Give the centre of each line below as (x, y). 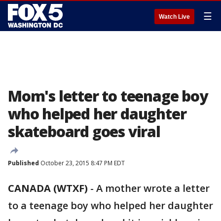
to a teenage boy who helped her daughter (110, 205)
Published (23, 163)
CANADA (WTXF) (48, 188)
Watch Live (174, 17)
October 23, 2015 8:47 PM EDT (82, 163)
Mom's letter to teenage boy (108, 96)
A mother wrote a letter (153, 188)
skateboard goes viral (84, 131)
